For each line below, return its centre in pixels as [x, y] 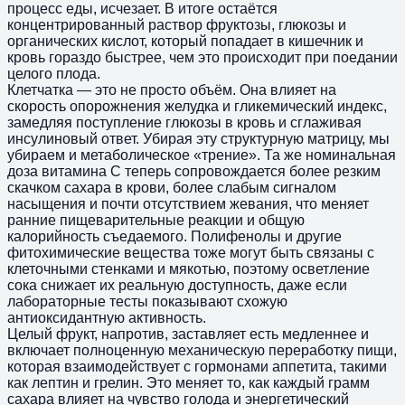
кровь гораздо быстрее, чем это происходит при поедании [202, 57]
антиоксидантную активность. [107, 317]
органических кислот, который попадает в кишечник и [185, 41]
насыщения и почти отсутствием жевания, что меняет [188, 203]
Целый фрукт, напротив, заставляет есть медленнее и [188, 334]
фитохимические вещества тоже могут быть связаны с [191, 252]
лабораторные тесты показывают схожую [147, 301]
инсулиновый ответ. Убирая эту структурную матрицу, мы [198, 138]
